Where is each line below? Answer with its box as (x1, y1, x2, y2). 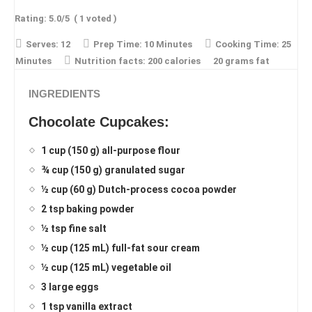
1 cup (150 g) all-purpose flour (41, 145, 180, 157)
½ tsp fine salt (41, 223, 107, 235)
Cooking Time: (215, 39, 279, 50)
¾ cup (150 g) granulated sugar (41, 164, 185, 176)
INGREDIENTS (29, 88, 100, 100)
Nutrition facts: (75, 56, 146, 67)
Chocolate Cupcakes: (29, 114, 169, 130)
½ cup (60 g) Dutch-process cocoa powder (41, 184, 237, 196)
